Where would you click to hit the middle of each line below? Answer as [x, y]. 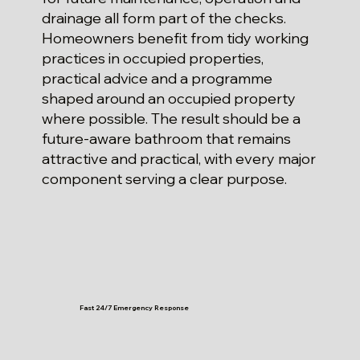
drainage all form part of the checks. [164, 18]
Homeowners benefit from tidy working [176, 38]
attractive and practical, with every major [179, 159]
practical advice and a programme [157, 78]
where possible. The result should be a [172, 119]
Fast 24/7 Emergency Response [134, 308]
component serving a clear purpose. [165, 179]
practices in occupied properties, [153, 58]
